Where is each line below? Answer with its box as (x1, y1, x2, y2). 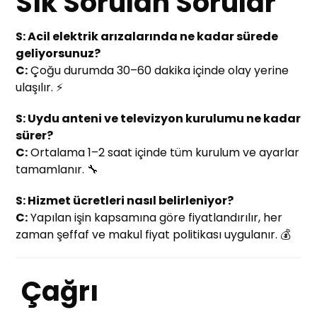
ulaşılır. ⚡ (16, 79, 64, 96)
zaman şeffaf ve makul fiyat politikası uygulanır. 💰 (16, 226, 292, 243)
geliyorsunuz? (16, 45, 101, 62)
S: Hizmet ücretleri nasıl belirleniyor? (16, 192, 234, 209)
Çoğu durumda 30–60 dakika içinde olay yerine (28, 62, 289, 79)
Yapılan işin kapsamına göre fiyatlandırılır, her (28, 209, 283, 226)
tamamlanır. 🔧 (16, 161, 99, 178)
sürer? (16, 127, 54, 144)
